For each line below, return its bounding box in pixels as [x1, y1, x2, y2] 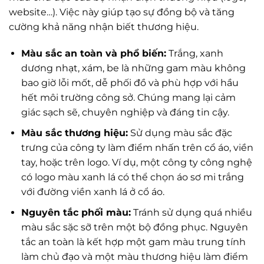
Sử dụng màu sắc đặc [127, 127, 232, 138]
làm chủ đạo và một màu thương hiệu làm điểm [21, 250, 248, 262]
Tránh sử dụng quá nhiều [130, 206, 252, 218]
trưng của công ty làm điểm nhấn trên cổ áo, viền [21, 141, 253, 153]
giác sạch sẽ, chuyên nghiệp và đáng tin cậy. [21, 107, 229, 118]
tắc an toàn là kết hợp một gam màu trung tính [21, 236, 246, 247]
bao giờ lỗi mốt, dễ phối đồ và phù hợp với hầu [21, 77, 239, 89]
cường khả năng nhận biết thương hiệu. [9, 21, 199, 32]
